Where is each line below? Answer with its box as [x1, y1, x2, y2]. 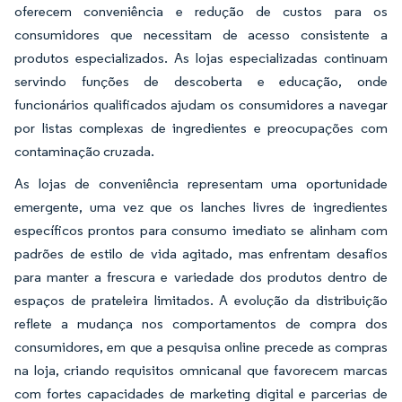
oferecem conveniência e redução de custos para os [14, 2, 388, 20]
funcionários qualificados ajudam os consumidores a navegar [14, 95, 388, 113]
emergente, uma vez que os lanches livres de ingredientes [14, 197, 388, 215]
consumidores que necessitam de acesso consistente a [14, 25, 388, 43]
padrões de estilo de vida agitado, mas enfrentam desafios [14, 244, 388, 262]
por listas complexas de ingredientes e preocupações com [14, 118, 388, 136]
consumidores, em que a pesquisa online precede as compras [14, 337, 388, 355]
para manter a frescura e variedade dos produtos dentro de [14, 267, 388, 285]
